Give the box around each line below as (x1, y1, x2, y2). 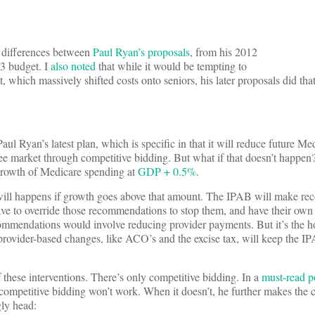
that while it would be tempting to (96, 58, 247, 74)
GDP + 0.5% (138, 164, 196, 179)
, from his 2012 (190, 44, 257, 60)
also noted (51, 58, 96, 74)
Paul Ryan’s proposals (93, 44, 190, 60)
